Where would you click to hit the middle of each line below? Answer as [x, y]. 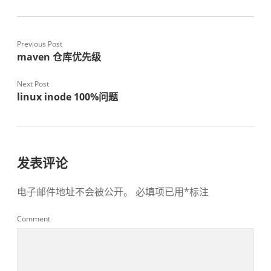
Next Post [33, 84]
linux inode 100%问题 [67, 97]
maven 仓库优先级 [59, 57]
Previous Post [40, 44]
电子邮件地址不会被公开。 [75, 192]
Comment [34, 219]
